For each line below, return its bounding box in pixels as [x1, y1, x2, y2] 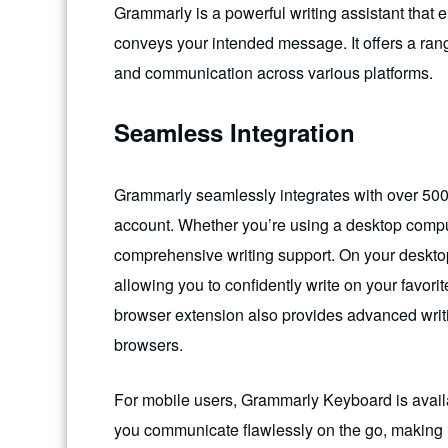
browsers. [114, 332, 183, 356]
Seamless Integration [114, 114, 355, 149]
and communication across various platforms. [114, 61, 433, 85]
